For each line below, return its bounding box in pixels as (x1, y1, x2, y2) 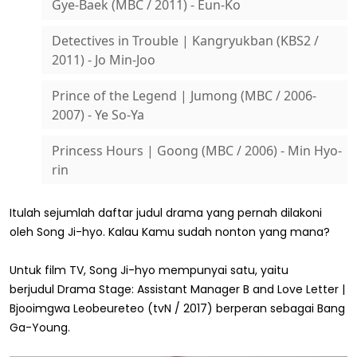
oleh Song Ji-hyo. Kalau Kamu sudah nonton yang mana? (10, 223, 330, 240)
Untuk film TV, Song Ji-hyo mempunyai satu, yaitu (10, 261, 288, 278)
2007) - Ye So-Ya (51, 105, 144, 124)
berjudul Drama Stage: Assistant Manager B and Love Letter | (10, 280, 345, 297)
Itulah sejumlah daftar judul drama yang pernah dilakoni (10, 204, 322, 221)
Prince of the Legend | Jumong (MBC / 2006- (51, 86, 316, 104)
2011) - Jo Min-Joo (51, 51, 155, 69)
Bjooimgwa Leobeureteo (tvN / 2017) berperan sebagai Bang (10, 300, 345, 316)
